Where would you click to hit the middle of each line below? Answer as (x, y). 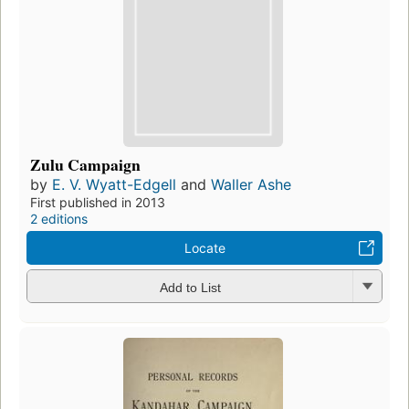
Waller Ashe (251, 185)
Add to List (190, 287)
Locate (204, 248)
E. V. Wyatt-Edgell (114, 185)
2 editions (59, 219)
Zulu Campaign (85, 165)
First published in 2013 (98, 203)
